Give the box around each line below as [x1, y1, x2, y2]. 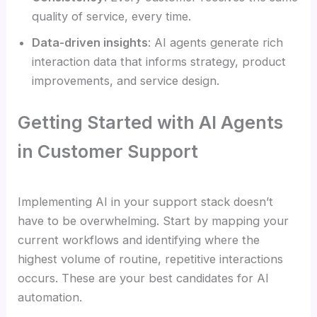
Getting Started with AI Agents [18, 111, 284, 133]
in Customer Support [18, 140, 199, 162]
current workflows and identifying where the [18, 233, 260, 248]
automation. [18, 290, 83, 305]
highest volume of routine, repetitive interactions [18, 252, 284, 267]
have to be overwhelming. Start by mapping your [18, 214, 289, 229]
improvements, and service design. [32, 74, 220, 88]
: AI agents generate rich [148, 35, 284, 50]
